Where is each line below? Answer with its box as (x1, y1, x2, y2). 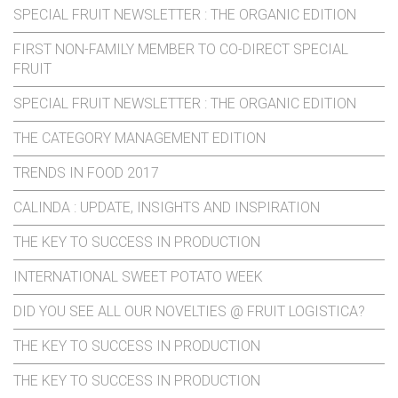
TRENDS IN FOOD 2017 (13, 164, 159, 182)
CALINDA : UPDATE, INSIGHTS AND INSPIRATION (13, 199, 320, 217)
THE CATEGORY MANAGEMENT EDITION (13, 130, 266, 147)
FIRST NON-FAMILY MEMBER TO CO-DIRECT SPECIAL (13, 41, 348, 59)
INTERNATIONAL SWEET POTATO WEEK (13, 268, 263, 286)
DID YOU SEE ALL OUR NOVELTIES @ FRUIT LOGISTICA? (13, 303, 365, 321)
